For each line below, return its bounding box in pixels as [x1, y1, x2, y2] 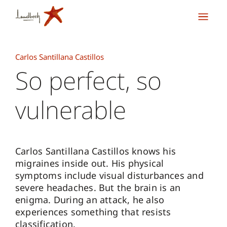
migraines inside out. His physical [15, 157, 164, 169]
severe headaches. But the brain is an [15, 181, 181, 194]
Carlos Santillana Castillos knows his [15, 145, 176, 157]
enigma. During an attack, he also [15, 194, 165, 206]
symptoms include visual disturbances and [15, 169, 204, 181]
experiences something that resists [15, 206, 171, 218]
